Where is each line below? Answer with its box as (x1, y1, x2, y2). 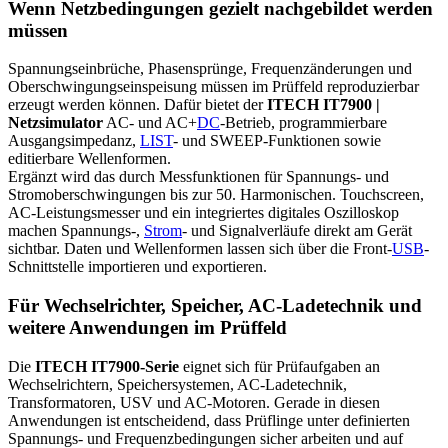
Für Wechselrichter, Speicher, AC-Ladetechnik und (8, 295, 422, 317)
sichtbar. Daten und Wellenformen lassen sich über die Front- (8, 240, 392, 258)
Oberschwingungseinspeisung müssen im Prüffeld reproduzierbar (8, 78, 419, 96)
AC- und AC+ (103, 114, 197, 132)
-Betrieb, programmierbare (220, 114, 387, 132)
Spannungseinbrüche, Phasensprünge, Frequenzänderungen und (8, 60, 412, 78)
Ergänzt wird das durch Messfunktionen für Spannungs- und (8, 168, 389, 186)
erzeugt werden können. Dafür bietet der (8, 96, 267, 114)
